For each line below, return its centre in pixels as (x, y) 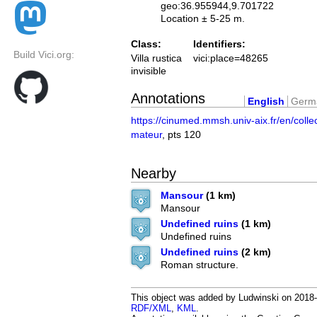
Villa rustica (156, 58)
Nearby (154, 174)
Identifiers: (219, 44)
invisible (149, 71)
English (266, 101)
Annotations (168, 98)
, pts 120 (181, 134)
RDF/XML (151, 309)
